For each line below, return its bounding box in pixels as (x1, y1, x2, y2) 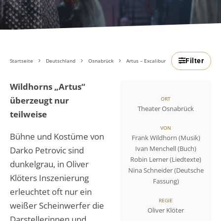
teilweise (10, 108, 47, 120)
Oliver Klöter (147, 205, 184, 215)
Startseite (10, 57, 33, 64)
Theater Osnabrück (138, 104, 194, 113)
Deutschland (46, 57, 75, 64)
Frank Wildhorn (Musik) (131, 133, 200, 142)
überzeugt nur (10, 94, 69, 106)
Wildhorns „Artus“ (10, 80, 85, 92)
